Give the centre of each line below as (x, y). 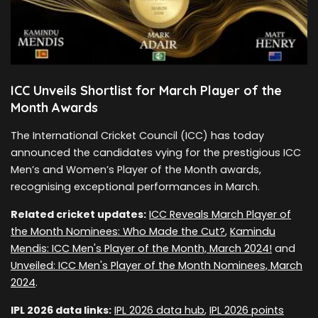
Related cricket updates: (78, 215)
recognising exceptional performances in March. (135, 187)
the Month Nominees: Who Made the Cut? (118, 232)
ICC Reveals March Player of (220, 215)
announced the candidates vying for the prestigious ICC (156, 153)
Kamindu (253, 232)
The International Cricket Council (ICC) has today (137, 136)
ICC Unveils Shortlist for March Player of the (146, 91)
